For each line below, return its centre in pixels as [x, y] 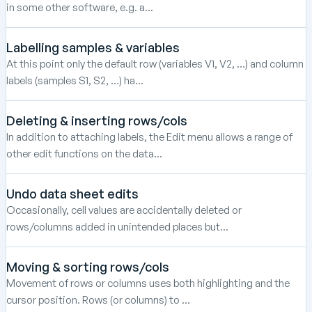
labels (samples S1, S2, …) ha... [75, 80]
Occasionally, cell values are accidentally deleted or [124, 210]
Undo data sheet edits [72, 193]
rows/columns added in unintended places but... [117, 226]
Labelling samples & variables [93, 47]
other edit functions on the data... [84, 153]
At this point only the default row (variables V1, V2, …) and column [155, 63]
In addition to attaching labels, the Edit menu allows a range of [149, 136]
